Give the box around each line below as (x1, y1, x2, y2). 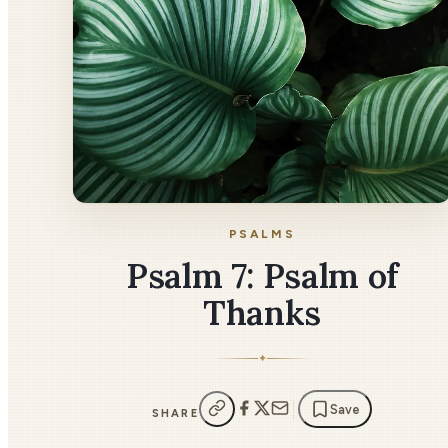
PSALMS (228, 227, 296, 241)
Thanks (203, 291, 321, 334)
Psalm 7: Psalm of (125, 254, 399, 297)
